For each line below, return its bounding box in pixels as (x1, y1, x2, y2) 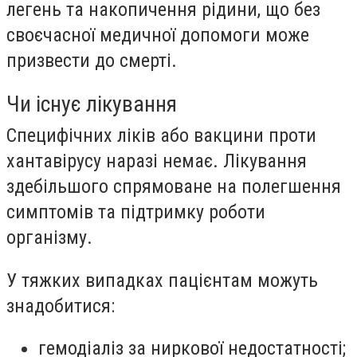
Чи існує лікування (6, 90, 177, 117)
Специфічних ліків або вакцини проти (6, 124, 316, 147)
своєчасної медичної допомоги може (6, 24, 309, 47)
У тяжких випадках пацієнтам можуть (6, 269, 318, 292)
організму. (6, 226, 92, 249)
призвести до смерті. (6, 49, 177, 73)
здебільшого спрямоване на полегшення (6, 175, 341, 198)
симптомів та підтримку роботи (6, 200, 265, 223)
